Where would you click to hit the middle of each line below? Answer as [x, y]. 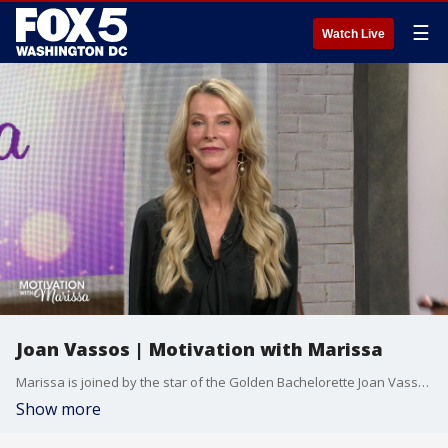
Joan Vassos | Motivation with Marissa [199, 349]
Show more [58, 409]
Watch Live [353, 34]
